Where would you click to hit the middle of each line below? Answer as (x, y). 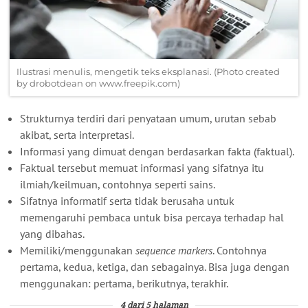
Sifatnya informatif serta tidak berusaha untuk (127, 200)
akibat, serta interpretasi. (77, 134)
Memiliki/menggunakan (78, 250)
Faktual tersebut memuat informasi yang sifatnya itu (142, 167)
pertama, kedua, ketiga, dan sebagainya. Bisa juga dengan (155, 266)
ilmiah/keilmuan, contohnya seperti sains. (118, 184)
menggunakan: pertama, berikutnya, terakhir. (124, 283)
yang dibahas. (52, 233)
